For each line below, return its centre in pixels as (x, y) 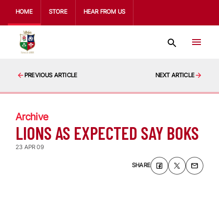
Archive (32, 117)
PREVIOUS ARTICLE (51, 75)
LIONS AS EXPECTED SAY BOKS (107, 133)
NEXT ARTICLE (175, 75)
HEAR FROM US (104, 11)
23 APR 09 (30, 147)
